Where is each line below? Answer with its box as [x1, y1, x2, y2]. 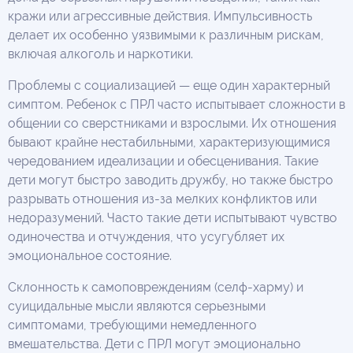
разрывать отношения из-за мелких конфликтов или [8, 191, 317, 206]
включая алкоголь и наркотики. [8, 46, 193, 61]
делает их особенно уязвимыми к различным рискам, [8, 27, 324, 43]
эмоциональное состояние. [8, 247, 172, 263]
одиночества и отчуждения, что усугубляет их [8, 229, 284, 244]
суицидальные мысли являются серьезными [8, 298, 266, 314]
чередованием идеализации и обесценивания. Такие [8, 153, 318, 169]
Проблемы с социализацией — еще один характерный [8, 77, 330, 93]
